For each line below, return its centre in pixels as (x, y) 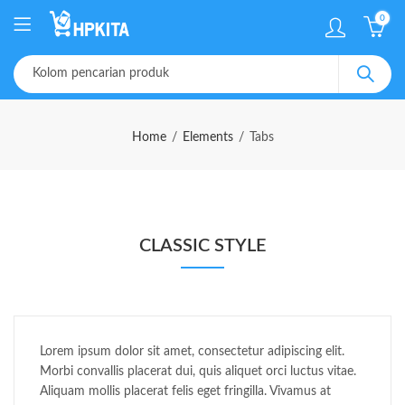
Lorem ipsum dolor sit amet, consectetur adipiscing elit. (192, 352)
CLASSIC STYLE (202, 246)
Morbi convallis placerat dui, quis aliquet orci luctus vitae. (198, 372)
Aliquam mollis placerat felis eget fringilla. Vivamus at (185, 392)
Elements (207, 137)
